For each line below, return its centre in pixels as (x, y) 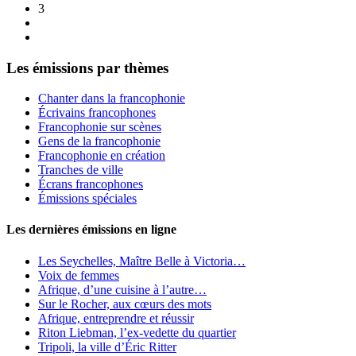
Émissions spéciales (87, 199)
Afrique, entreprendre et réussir (116, 318)
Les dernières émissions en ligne (91, 230)
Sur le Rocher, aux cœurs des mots (125, 304)
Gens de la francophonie (99, 141)
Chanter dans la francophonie (112, 99)
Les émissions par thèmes (87, 68)
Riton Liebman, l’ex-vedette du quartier (137, 332)
